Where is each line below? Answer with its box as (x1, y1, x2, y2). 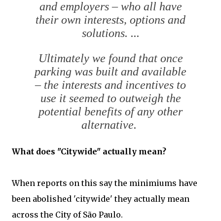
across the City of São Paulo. (12, 209, 123, 220)
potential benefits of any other (38, 105, 183, 118)
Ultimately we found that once (38, 51, 183, 65)
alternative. (81, 118, 140, 131)
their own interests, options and (36, 13, 185, 26)
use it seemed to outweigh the (40, 91, 181, 105)
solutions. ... (81, 26, 140, 39)
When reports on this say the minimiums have (12, 178, 197, 188)
